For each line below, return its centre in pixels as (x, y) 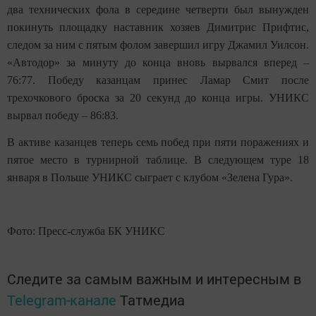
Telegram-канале (62, 300)
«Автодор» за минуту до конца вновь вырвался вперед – (158, 63)
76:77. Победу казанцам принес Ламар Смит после (158, 80)
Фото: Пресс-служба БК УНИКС (86, 231)
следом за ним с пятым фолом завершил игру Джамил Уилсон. (158, 45)
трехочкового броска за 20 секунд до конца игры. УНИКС (158, 98)
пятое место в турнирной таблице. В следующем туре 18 (158, 160)
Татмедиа (152, 300)
